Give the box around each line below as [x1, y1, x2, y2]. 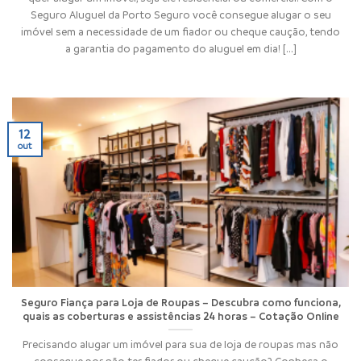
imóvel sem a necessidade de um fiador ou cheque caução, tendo [21, 24, 340, 38]
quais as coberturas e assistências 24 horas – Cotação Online [22, 309, 339, 323]
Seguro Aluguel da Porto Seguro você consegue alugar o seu [30, 7, 331, 21]
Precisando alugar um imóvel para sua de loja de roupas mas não [23, 337, 338, 351]
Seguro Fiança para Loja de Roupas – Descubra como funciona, [20, 296, 341, 309]
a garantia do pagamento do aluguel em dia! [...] [64, 41, 297, 55]
